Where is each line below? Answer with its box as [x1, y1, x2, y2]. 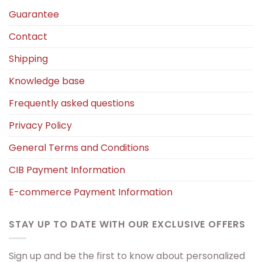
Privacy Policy [9, 118, 72, 132]
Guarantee [9, 7, 59, 21]
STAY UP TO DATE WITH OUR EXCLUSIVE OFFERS [9, 217, 246, 231]
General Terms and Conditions [9, 140, 149, 154]
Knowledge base [9, 74, 85, 88]
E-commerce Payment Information [9, 185, 173, 199]
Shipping [9, 51, 48, 65]
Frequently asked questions [9, 96, 135, 110]
